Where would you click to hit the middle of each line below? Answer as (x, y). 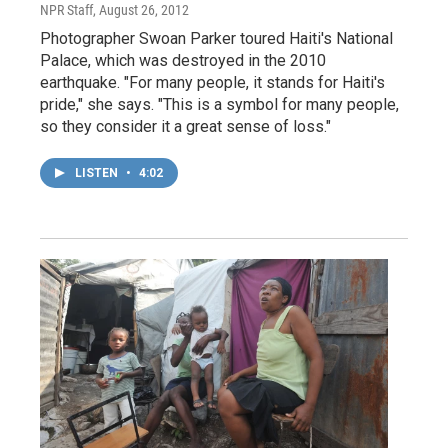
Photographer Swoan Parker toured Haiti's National (216, 38)
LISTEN (98, 172)
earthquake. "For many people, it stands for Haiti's (212, 82)
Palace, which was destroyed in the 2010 (183, 60)
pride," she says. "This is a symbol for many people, (219, 104)
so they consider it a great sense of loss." (185, 126)
